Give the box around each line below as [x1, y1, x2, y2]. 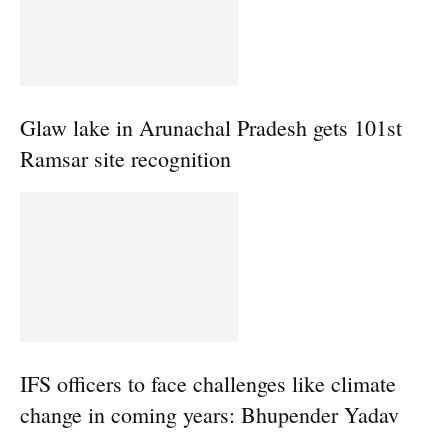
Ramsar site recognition [20, 144, 231, 173]
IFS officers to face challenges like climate [20, 369, 396, 398]
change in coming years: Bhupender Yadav [20, 400, 399, 429]
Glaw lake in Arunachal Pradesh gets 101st [20, 113, 402, 142]
